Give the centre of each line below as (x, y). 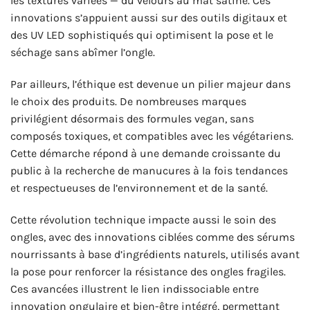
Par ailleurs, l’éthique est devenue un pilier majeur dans (151, 84)
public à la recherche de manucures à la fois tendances (149, 171)
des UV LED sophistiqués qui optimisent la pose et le (142, 35)
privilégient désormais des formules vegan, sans (132, 119)
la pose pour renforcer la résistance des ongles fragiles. (148, 272)
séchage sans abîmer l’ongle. (83, 53)
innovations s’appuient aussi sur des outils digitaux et (149, 18)
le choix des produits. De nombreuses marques (128, 102)
